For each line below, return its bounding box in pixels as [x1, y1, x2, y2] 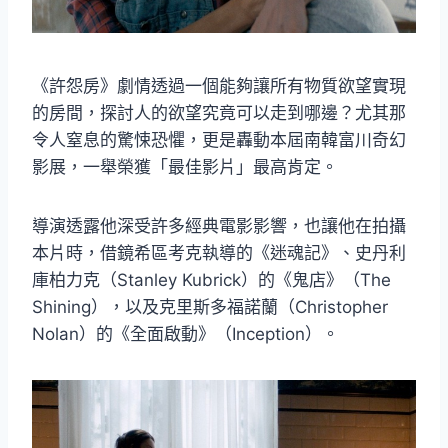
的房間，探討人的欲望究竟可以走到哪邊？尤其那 [32, 103, 406, 124]
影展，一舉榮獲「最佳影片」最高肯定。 [32, 157, 338, 178]
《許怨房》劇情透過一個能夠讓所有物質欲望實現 [32, 76, 406, 97]
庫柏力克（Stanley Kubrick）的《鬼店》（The [32, 270, 391, 291]
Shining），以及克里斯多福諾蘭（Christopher [32, 297, 388, 318]
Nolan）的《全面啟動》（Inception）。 [32, 324, 339, 345]
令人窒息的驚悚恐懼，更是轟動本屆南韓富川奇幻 [32, 130, 406, 151]
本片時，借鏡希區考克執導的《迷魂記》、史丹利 [32, 243, 406, 264]
